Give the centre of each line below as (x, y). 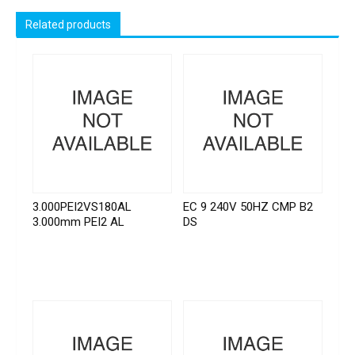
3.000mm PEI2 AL (78, 221)
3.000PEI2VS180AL (82, 206)
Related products (68, 25)
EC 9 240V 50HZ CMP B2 (248, 206)
